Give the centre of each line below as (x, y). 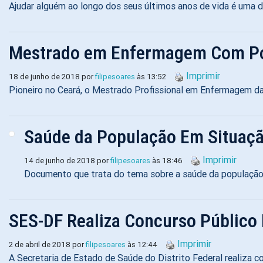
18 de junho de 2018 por (52, 77)
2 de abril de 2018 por (47, 245)
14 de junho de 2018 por (67, 161)
